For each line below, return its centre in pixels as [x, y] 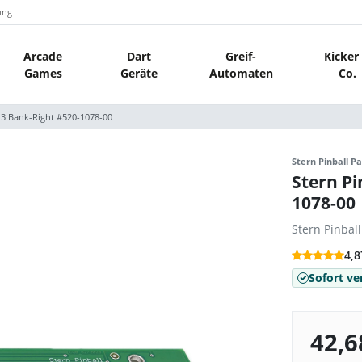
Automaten [241, 73]
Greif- [241, 56]
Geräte [139, 73]
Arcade [43, 56]
